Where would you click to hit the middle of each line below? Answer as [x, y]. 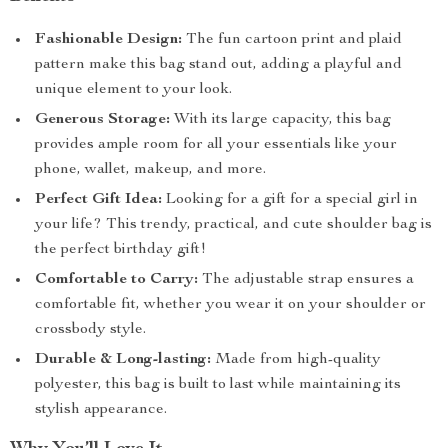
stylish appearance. [101, 410]
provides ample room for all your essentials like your [216, 145]
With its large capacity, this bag [280, 120]
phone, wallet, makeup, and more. [150, 170]
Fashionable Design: [108, 40]
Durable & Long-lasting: [123, 360]
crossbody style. [90, 330]
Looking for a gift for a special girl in [290, 200]
